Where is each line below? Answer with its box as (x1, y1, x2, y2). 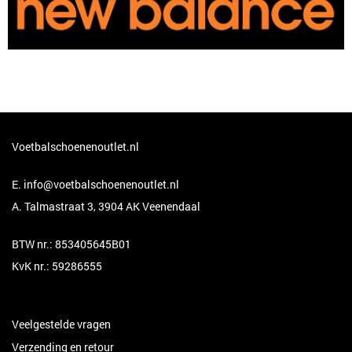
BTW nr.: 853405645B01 (12, 236, 131, 252)
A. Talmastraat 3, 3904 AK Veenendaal (12, 199, 200, 214)
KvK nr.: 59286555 (12, 258, 102, 274)
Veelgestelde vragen (12, 317, 111, 332)
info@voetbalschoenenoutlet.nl (24, 177, 179, 192)
